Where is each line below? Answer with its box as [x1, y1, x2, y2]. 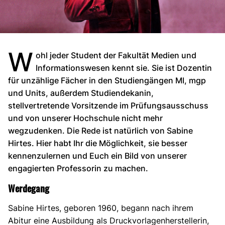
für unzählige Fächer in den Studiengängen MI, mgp [8, 75, 206, 85]
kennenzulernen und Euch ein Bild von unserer [8, 150, 187, 161]
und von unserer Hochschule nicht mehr [8, 113, 163, 123]
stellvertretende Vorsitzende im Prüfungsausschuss [8, 100, 208, 110]
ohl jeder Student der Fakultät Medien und [36, 50, 197, 60]
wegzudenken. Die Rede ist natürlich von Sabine [8, 125, 193, 136]
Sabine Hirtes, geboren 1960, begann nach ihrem [8, 202, 193, 213]
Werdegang [8, 181, 52, 195]
